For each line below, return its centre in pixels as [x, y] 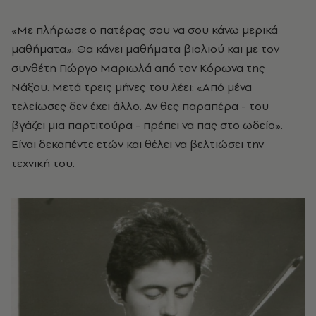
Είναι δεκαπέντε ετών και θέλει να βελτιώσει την [138, 144]
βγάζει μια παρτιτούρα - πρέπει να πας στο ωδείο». [147, 124]
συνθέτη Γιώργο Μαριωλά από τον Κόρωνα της [138, 67]
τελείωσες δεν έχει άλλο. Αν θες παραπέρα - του [140, 105]
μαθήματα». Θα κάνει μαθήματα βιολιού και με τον [145, 48]
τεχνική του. [43, 163]
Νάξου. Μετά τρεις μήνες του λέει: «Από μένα [132, 86]
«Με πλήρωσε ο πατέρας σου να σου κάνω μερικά [145, 29]
